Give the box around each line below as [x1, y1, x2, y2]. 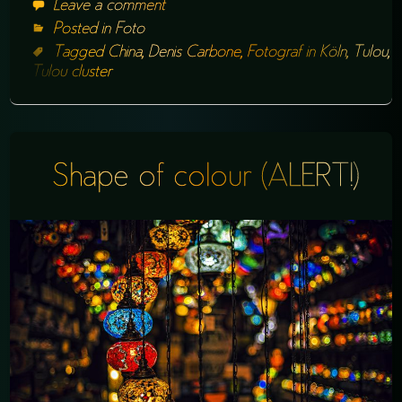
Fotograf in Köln [247, 45, 347, 60]
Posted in [53, 22, 116, 37]
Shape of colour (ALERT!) [52, 165, 361, 194]
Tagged [53, 45, 109, 60]
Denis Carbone [148, 45, 241, 60]
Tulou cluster [31, 65, 112, 80]
